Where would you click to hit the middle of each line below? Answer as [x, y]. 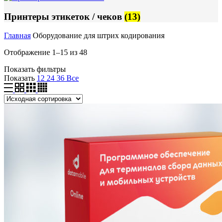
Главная [17, 36]
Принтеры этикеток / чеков [64, 16]
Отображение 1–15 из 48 [46, 53]
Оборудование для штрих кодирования [98, 36]
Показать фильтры [35, 69]
